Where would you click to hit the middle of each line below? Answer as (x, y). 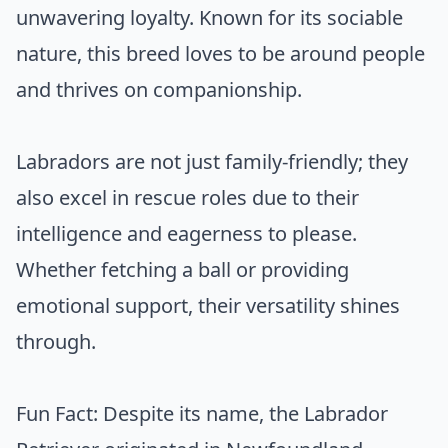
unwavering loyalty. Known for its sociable (209, 17)
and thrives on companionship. (159, 89)
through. (56, 341)
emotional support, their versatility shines (208, 305)
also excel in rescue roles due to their (187, 197)
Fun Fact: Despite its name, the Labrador (202, 413)
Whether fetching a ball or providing (182, 269)
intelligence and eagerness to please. (186, 233)
